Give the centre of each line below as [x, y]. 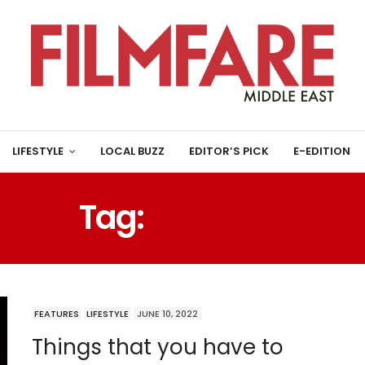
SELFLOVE [218, 217]
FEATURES [57, 313]
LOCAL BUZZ [132, 152]
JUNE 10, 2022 [167, 313]
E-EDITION [321, 152]
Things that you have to [158, 347]
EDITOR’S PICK [229, 152]
